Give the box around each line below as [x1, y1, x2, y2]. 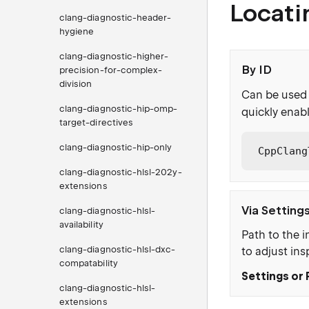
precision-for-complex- [59, 65, 163, 75]
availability [59, 219, 103, 230]
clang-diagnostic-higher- [59, 51, 169, 61]
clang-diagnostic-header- [59, 12, 172, 23]
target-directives [59, 117, 133, 128]
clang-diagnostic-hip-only [59, 142, 172, 152]
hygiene [59, 26, 94, 37]
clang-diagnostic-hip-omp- [59, 103, 178, 114]
